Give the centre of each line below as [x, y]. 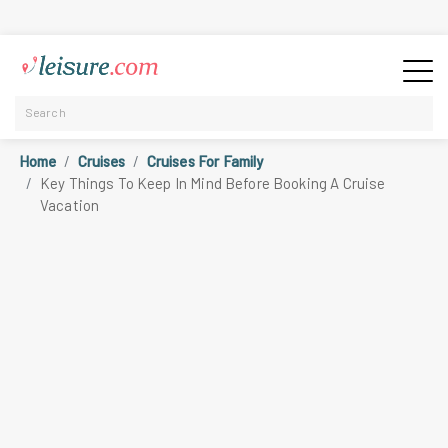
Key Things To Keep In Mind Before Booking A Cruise [212, 182]
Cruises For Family [205, 160]
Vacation [69, 204]
